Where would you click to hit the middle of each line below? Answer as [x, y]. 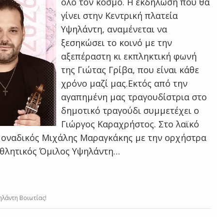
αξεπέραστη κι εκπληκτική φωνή [129, 56]
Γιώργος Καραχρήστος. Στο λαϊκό [130, 124]
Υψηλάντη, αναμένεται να [114, 29]
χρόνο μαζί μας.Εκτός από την [124, 83]
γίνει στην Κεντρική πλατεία [120, 15]
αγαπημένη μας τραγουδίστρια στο [134, 97]
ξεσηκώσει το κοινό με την [117, 43]
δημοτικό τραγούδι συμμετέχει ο [130, 110]
